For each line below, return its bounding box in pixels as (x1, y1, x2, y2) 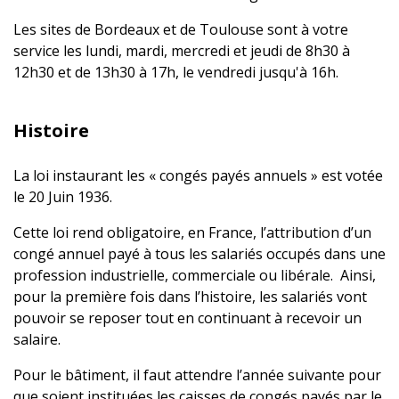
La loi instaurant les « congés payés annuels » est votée (13, 166, 383, 185)
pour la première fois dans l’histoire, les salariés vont (13, 287, 367, 306)
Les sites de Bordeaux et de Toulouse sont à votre (13, 20, 348, 39)
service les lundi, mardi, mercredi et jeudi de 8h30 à (13, 41, 350, 61)
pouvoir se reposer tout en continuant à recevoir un (13, 308, 362, 328)
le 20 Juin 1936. (13, 187, 112, 207)
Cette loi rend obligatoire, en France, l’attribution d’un (13, 223, 371, 242)
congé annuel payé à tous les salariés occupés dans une (13, 244, 386, 264)
